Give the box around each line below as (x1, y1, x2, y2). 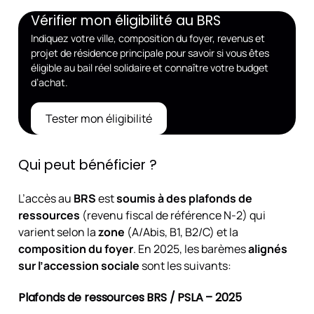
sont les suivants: (139, 257, 231, 273)
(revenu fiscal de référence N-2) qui (79, 207, 266, 223)
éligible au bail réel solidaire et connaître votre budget (30, 61, 268, 75)
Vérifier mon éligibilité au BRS (30, 11, 221, 31)
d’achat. (30, 76, 68, 90)
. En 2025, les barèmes (132, 240, 248, 257)
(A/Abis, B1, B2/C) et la (124, 224, 238, 240)
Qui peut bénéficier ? (18, 155, 157, 175)
